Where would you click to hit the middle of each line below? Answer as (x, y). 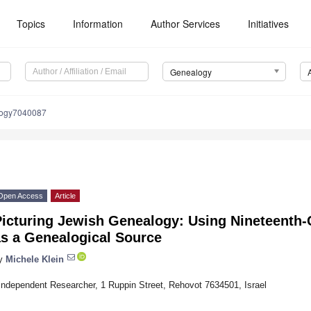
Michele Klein (35, 259)
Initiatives (269, 24)
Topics (31, 24)
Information (98, 24)
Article (65, 196)
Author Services (186, 24)
